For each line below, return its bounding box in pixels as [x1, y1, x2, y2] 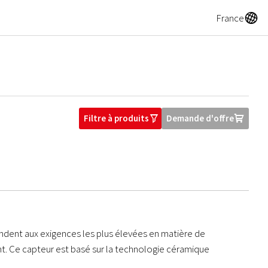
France [216, 11, 244, 25]
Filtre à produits [84, 112, 149, 124]
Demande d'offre [166, 112, 234, 124]
